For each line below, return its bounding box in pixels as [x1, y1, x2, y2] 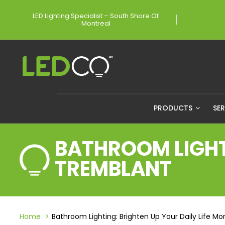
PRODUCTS [153, 103, 194, 113]
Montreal [81, 19, 110, 28]
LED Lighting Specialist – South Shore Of [33, 11, 159, 21]
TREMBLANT [55, 155, 172, 183]
